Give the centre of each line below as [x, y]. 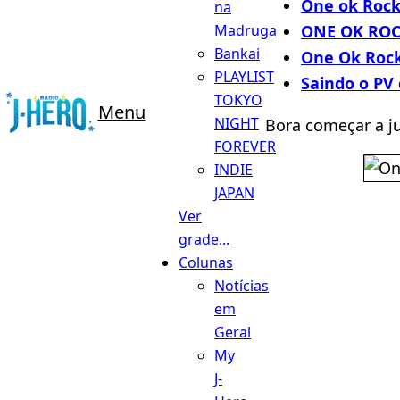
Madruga [246, 30]
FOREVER [245, 146]
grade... [204, 239]
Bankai [237, 53]
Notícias [242, 285]
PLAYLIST [244, 76]
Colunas [206, 262]
